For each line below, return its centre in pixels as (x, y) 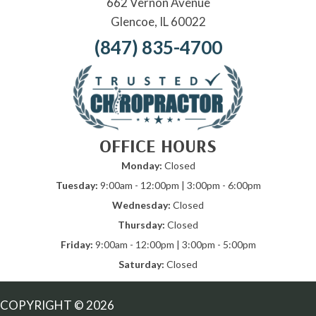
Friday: (77, 244)
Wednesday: (141, 205)
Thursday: (142, 224)
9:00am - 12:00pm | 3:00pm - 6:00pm (179, 185)
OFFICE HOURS (158, 145)
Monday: (141, 165)
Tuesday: (77, 185)
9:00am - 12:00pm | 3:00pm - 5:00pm (174, 244)
